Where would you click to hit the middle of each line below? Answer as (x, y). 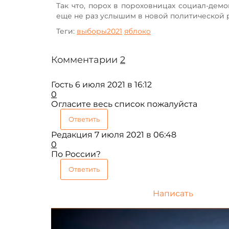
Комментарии (86, 60)
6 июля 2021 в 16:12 (113, 85)
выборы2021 (99, 31)
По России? (76, 154)
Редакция (72, 135)
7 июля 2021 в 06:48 (135, 135)
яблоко (138, 31)
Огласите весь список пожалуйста (124, 104)
